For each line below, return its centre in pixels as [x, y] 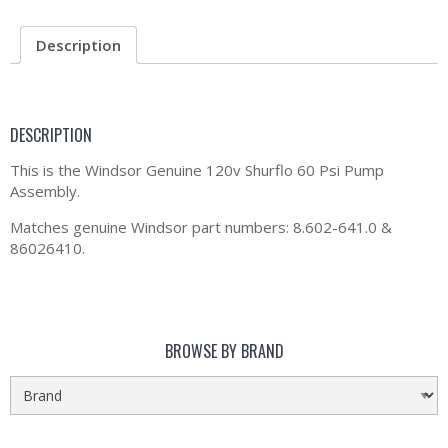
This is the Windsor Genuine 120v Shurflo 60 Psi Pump [197, 170]
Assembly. [45, 191]
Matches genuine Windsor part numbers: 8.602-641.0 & [201, 227]
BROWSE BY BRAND [224, 351]
